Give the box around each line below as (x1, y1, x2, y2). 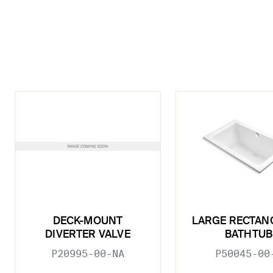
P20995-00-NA (51, 247, 124, 260)
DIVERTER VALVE (45, 229, 130, 240)
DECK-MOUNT (52, 216, 123, 227)
